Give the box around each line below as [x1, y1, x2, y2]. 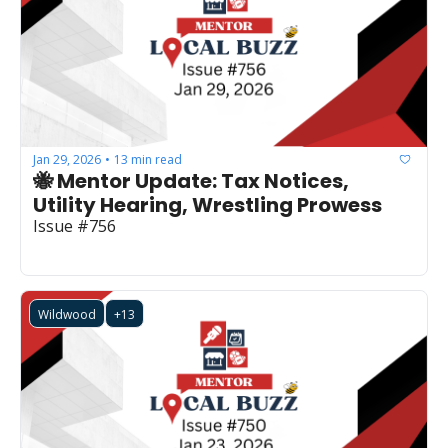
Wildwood [38, 306, 96, 324]
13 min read [114, 150, 182, 168]
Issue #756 [33, 215, 116, 238]
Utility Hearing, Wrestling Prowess [33, 191, 382, 220]
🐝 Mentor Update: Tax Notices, [33, 167, 349, 196]
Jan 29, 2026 [33, 150, 101, 168]
